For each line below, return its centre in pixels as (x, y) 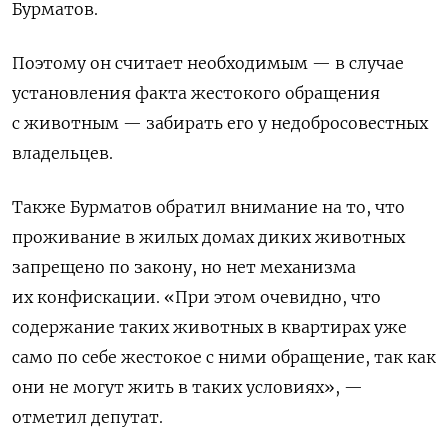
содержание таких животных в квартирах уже (209, 327)
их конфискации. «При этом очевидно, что (196, 297)
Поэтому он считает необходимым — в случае (208, 63)
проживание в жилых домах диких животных (208, 237)
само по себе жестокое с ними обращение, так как (224, 357)
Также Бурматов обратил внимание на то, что (208, 207)
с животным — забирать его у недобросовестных (220, 123)
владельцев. (62, 153)
